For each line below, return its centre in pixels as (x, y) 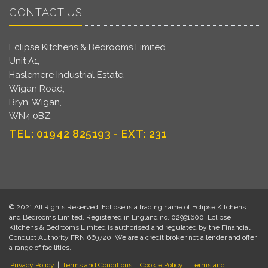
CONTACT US (46, 12)
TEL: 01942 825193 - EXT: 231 (88, 133)
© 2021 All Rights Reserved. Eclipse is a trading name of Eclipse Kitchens (127, 207)
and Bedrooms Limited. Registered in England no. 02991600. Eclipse (120, 217)
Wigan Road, (37, 88)
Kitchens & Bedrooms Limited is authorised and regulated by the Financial (130, 227)
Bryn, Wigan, (35, 102)
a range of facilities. (40, 247)
